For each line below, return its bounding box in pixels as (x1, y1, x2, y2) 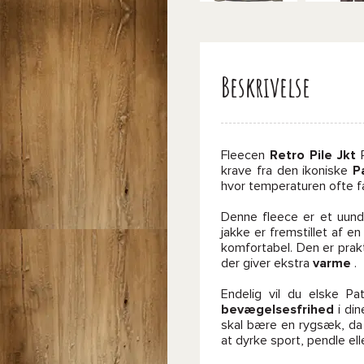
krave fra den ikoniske (221, 164, 353, 177)
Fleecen (221, 149, 270, 162)
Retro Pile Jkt (269, 149, 356, 162)
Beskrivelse (221, 68, 310, 105)
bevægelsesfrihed (221, 303, 334, 316)
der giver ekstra (221, 257, 313, 270)
